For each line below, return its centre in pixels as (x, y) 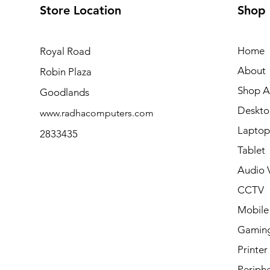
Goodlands (65, 92)
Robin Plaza (67, 71)
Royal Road (65, 51)
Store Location (80, 10)
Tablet (251, 150)
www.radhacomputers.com (96, 113)
